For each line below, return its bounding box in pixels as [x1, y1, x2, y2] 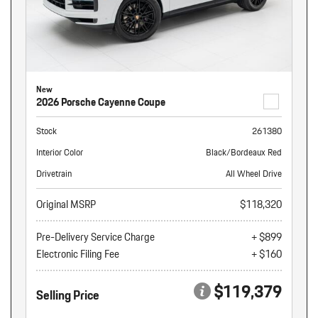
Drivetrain [36, 166, 72, 181]
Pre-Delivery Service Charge [36, 229, 155, 246]
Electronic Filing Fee [36, 246, 119, 263]
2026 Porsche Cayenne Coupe [36, 94, 165, 111]
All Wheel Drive [226, 166, 282, 181]
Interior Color [36, 145, 83, 160]
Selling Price [36, 285, 99, 305]
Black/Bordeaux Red [206, 145, 282, 160]
